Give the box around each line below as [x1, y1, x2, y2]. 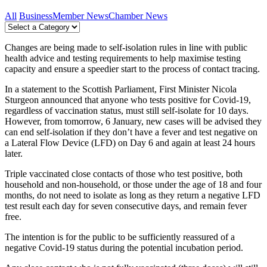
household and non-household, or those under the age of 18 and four [5, 179, 262, 190]
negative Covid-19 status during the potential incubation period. [5, 243, 243, 253]
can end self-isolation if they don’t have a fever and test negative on [5, 127, 257, 138]
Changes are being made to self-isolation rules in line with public [5, 42, 247, 53]
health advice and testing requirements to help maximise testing [5, 53, 241, 64]
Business [19, 11, 52, 21]
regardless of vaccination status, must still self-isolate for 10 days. [5, 105, 249, 116]
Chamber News [108, 11, 167, 21]
